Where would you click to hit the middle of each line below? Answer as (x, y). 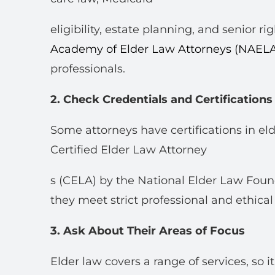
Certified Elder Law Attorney (129, 150)
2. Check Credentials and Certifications (161, 99)
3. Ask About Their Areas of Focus (148, 231)
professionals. (88, 69)
